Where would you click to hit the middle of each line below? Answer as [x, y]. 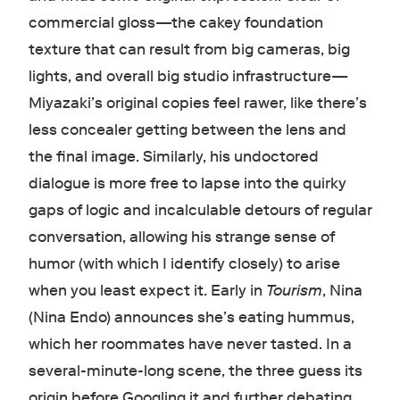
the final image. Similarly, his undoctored [173, 157]
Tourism [294, 291]
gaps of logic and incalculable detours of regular [200, 211]
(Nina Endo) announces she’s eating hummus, [191, 318]
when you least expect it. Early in [147, 291]
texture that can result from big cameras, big [189, 50]
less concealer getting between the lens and [187, 130]
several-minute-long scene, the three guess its [195, 371]
